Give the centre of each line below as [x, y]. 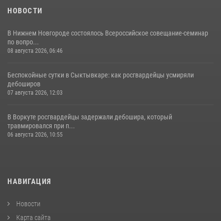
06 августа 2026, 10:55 [35, 134]
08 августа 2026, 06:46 [35, 51]
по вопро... [23, 42]
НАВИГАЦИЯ [30, 181]
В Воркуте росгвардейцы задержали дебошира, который [90, 117]
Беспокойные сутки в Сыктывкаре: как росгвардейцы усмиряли [101, 75]
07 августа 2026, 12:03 [35, 92]
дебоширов [24, 84]
